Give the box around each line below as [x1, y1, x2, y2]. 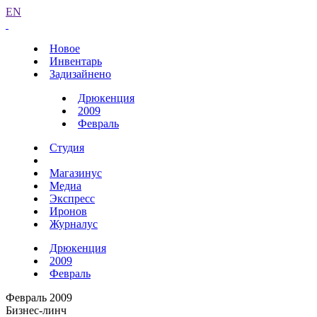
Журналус [50, 218, 98, 230]
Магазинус [50, 167, 102, 179]
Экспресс [50, 192, 95, 204]
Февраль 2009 [6, 292, 72, 304]
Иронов [50, 205, 87, 217]
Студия [50, 142, 84, 154]
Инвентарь [50, 55, 102, 67]
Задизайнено [50, 68, 111, 80]
